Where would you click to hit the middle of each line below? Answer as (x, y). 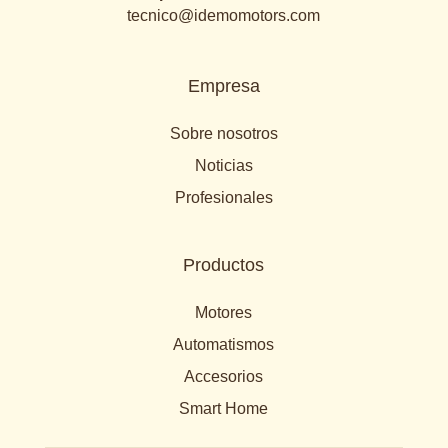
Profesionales (223, 197)
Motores (224, 312)
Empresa (223, 85)
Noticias (223, 165)
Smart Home (224, 408)
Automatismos (224, 344)
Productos (224, 264)
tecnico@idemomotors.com (224, 15)
